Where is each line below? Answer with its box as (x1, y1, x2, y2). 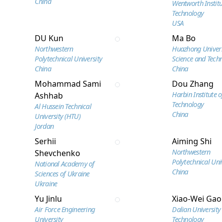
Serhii (35, 136, 56, 147)
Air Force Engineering (35, 205, 95, 214)
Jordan (35, 121, 54, 131)
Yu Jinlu (35, 193, 62, 204)
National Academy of (35, 159, 95, 168)
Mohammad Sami (35, 78, 102, 89)
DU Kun (35, 33, 64, 44)
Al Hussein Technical (35, 102, 91, 111)
